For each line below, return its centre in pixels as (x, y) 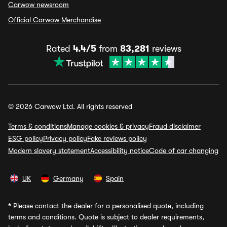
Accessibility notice (120, 150)
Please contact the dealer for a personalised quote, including (107, 206)
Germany (68, 178)
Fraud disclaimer (175, 126)
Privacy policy (65, 138)
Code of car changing (184, 150)
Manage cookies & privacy (108, 126)
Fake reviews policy (117, 138)
